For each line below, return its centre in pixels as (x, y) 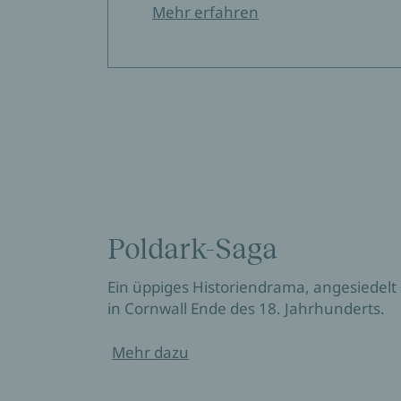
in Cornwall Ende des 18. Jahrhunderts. (246, 308)
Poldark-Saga (192, 248)
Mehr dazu (150, 352)
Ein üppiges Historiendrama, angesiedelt (252, 286)
